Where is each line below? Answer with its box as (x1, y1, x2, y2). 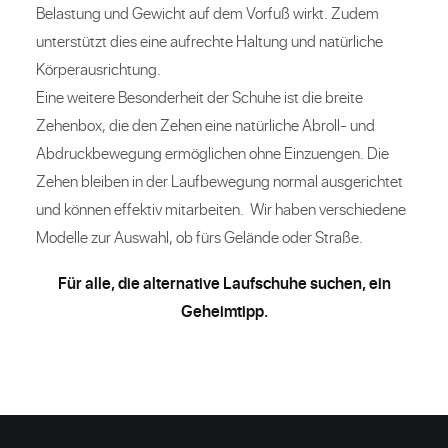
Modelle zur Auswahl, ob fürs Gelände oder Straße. (36, 226, 363, 247)
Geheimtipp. (180, 300, 268, 321)
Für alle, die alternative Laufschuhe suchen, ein (57, 272, 391, 293)
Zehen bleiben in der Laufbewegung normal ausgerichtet (36, 170, 403, 191)
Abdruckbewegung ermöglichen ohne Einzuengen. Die (36, 142, 389, 163)
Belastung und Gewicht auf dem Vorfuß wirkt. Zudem (36, 2, 379, 23)
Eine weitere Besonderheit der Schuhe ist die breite (36, 86, 363, 107)
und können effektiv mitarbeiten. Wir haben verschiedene (36, 198, 406, 219)
